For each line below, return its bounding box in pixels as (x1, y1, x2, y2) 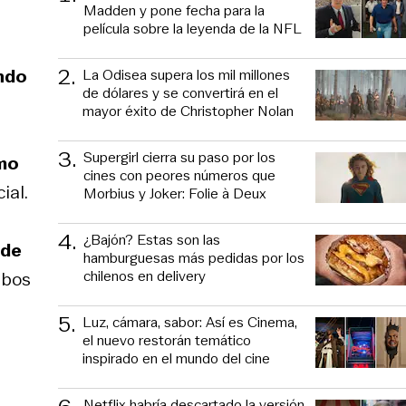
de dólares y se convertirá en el (82, 82, 278, 103)
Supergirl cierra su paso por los (83, 147, 275, 168)
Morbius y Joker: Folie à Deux (83, 183, 266, 204)
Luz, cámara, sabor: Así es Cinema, (82, 312, 297, 333)
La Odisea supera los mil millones (82, 64, 290, 85)
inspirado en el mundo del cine (82, 348, 270, 369)
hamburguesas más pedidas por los (83, 247, 304, 268)
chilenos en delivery (83, 266, 206, 286)
